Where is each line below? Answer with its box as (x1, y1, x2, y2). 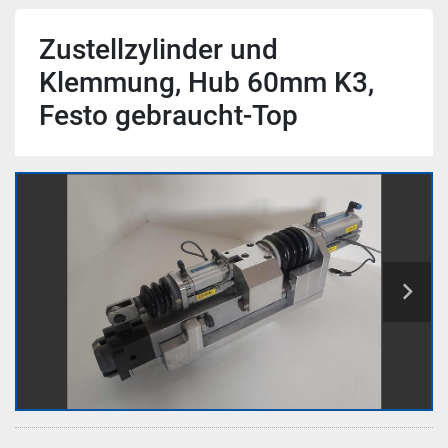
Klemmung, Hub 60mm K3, (39, 66, 374, 99)
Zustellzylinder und (39, 33, 278, 66)
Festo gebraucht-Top (39, 99, 298, 132)
